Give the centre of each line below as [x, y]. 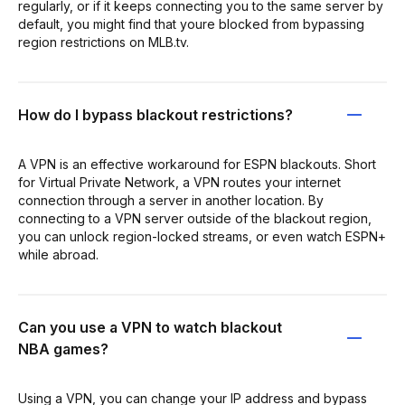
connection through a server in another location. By [171, 200]
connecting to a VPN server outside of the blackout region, [195, 218]
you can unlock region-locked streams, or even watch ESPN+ [202, 236]
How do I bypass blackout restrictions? [155, 114]
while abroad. [58, 254]
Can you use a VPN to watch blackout [150, 327]
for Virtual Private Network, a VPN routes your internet [179, 182]
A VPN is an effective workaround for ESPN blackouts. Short [197, 164]
